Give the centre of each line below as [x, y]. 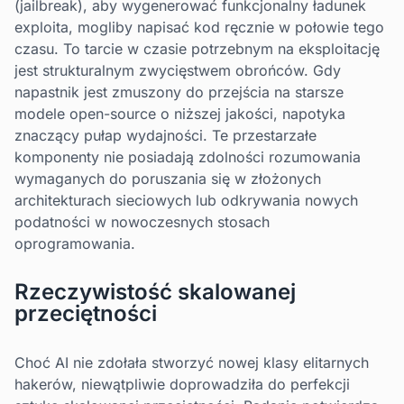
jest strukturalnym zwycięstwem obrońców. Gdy [178, 71]
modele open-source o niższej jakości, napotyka [180, 114]
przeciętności [86, 314]
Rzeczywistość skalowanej [155, 292]
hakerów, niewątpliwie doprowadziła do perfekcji [182, 385]
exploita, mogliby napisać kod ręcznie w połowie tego [199, 28]
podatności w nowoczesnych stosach [142, 222]
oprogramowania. [75, 244]
